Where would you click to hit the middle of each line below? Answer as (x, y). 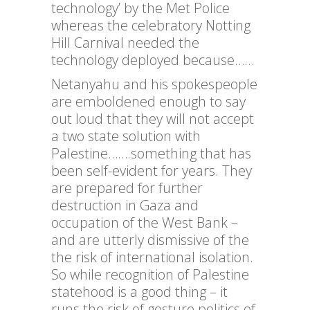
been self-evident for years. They (152, 171)
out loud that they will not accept (153, 119)
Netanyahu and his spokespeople (154, 84)
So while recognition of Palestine (150, 275)
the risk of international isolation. (152, 257)
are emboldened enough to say (148, 102)
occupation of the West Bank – (145, 223)
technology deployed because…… (153, 60)
